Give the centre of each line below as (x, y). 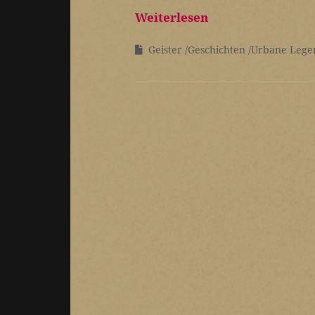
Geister (165, 50)
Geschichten (217, 50)
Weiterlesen (172, 18)
